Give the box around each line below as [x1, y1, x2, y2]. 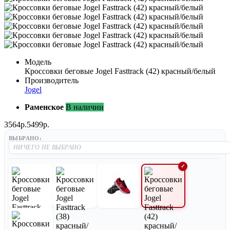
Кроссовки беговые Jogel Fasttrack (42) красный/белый [25, 66, 216, 75]
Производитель [25, 75, 79, 85]
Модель [25, 57, 51, 66]
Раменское [25, 102, 64, 111]
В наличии [66, 102, 104, 111]
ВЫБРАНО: [9, 135, 42, 141]
